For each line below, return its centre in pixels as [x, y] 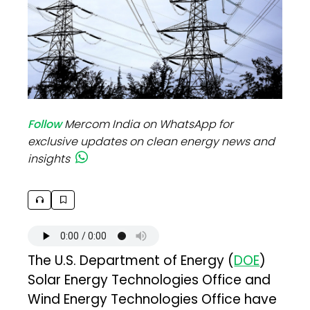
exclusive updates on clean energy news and [152, 141]
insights [49, 158]
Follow [45, 124]
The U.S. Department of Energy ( [131, 260]
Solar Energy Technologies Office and [149, 280]
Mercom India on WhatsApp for [149, 124]
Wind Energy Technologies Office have [153, 299]
